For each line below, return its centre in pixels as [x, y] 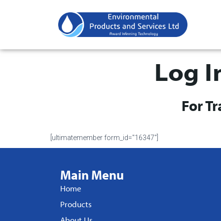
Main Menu [92, 175]
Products [76, 204]
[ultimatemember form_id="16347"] [104, 138]
